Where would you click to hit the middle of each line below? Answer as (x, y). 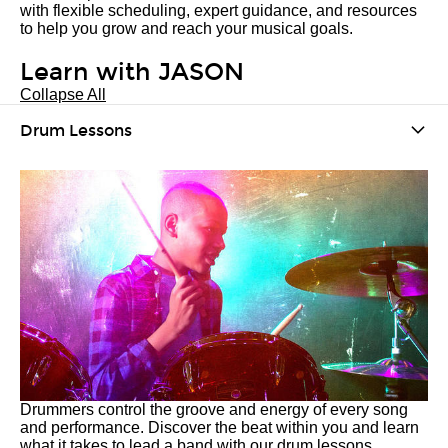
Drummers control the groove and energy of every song (214, 409)
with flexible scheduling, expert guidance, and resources (218, 10)
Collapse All (63, 94)
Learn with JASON (132, 72)
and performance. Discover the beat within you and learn (219, 427)
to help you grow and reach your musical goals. (186, 28)
